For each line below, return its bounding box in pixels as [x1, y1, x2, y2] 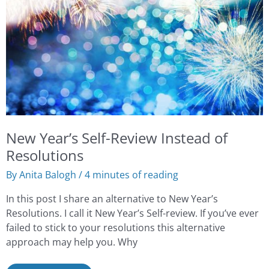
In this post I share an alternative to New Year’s [5, 191, 218, 205]
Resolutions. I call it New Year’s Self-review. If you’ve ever [5, 205, 259, 220]
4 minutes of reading [84, 168, 178, 182]
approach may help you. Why [5, 234, 138, 249]
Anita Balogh [19, 168, 79, 182]
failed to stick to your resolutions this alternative [5, 220, 225, 234]
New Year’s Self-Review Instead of [5, 128, 228, 148]
